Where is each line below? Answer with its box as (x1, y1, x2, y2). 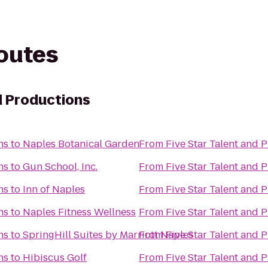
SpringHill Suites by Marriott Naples (23, 228, 193, 242)
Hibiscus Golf (23, 251, 87, 264)
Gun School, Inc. (23, 160, 98, 173)
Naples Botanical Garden (23, 137, 139, 151)
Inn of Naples (23, 182, 85, 196)
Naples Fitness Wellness (23, 205, 136, 219)
